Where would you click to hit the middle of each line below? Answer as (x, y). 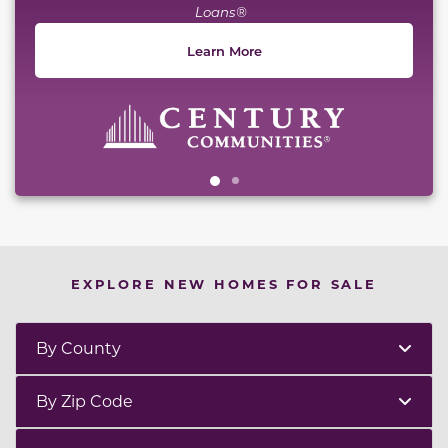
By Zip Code (84, 400)
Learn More (224, 50)
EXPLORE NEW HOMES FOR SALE (224, 283)
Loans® (224, 11)
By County (78, 347)
